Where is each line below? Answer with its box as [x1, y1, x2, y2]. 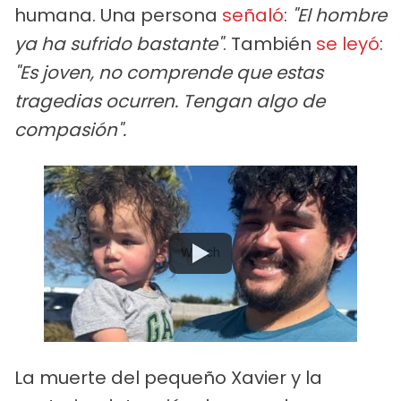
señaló [222, 2, 284, 28]
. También [223, 30, 316, 56]
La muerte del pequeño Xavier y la [14, 364, 322, 390]
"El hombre [292, 2, 387, 28]
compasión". [14, 116, 126, 142]
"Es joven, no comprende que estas [14, 59, 323, 85]
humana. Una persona [14, 2, 222, 28]
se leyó [316, 30, 380, 56]
